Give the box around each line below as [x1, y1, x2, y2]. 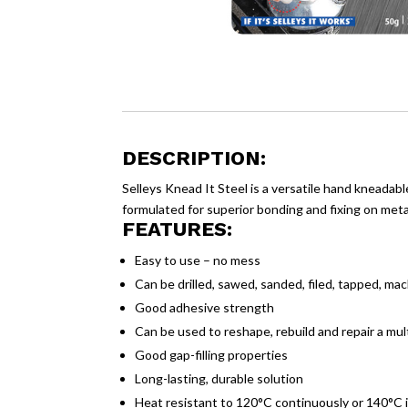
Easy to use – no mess [135, 251, 261, 268]
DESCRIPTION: [122, 146, 267, 169]
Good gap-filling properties [135, 346, 289, 362]
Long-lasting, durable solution [135, 370, 304, 386]
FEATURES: [122, 217, 233, 240]
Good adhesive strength [135, 299, 275, 315]
